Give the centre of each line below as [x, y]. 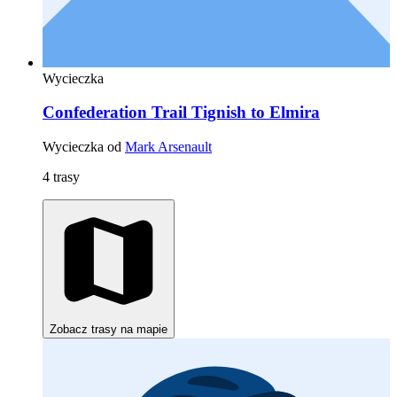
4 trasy [61, 177]
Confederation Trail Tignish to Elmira [181, 113]
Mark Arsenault [168, 147]
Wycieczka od [84, 147]
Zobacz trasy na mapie [109, 330]
